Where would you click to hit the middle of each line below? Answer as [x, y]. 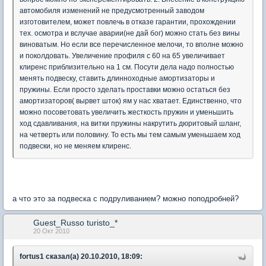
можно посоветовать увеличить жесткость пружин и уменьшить [126, 112]
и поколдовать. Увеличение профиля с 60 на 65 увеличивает [122, 56]
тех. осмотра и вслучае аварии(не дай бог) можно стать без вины [130, 33]
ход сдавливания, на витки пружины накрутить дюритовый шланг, [130, 123]
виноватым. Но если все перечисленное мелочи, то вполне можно [132, 45]
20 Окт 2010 [51, 231]
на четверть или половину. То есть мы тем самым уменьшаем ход [130, 135]
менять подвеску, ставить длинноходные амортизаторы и [117, 78]
